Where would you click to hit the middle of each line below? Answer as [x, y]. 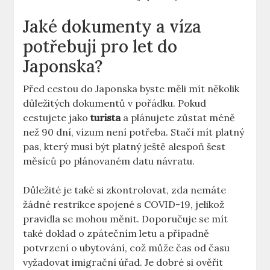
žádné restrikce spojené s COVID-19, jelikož [124, 205]
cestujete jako [57, 118]
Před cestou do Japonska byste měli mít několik [131, 89]
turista [106, 118]
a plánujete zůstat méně [178, 118]
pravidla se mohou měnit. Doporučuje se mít [126, 219]
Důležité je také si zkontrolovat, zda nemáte [125, 190]
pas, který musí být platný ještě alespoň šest [124, 147]
